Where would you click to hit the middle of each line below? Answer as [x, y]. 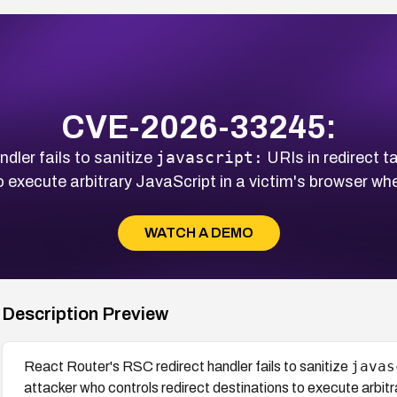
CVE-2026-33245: [198, 127]
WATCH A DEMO [198, 232]
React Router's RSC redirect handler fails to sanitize [187, 366]
